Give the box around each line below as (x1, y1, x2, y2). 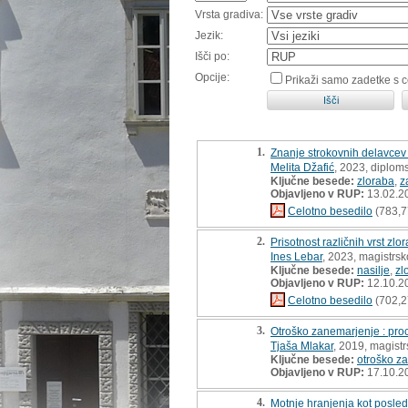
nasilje (357, 263, 390, 277)
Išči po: (195, 49, 229, 63)
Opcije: (195, 70, 229, 84)
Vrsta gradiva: (195, 7, 263, 21)
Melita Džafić (270, 160, 334, 174)
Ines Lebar (270, 250, 322, 263)
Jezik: (195, 28, 223, 42)
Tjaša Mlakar (270, 339, 333, 352)
